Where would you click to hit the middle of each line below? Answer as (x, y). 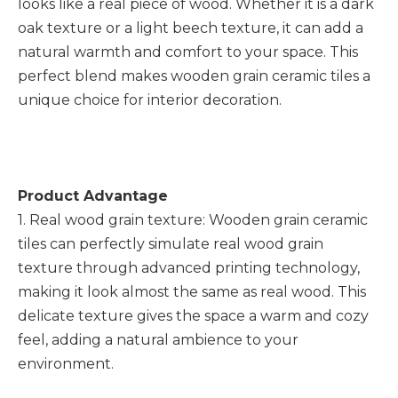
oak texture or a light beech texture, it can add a (191, 28)
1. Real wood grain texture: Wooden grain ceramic (193, 220)
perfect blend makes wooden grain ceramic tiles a (194, 76)
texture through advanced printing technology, (189, 268)
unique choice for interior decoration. (150, 100)
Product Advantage (93, 196)
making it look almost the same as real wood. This (192, 292)
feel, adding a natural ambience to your (158, 340)
